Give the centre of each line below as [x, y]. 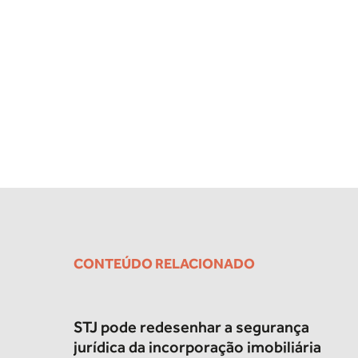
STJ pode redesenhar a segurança [191, 327]
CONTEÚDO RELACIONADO [164, 264]
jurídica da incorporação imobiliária [197, 347]
